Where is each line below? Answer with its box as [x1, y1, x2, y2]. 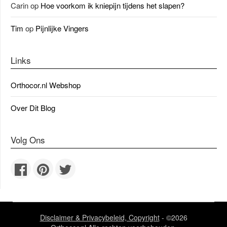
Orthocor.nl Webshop [11, 80, 81, 90]
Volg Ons [11, 133, 45, 146]
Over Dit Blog [11, 102, 55, 113]
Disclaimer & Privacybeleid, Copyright [40, 212, 160, 222]
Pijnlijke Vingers [35, 23, 89, 33]
